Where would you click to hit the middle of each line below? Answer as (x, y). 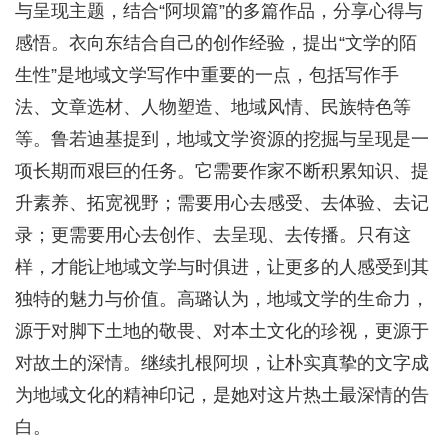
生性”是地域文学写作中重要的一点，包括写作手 (207, 74)
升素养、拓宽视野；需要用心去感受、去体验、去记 (222, 202)
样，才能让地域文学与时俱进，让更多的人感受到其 (222, 266)
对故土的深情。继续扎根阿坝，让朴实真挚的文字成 (222, 362)
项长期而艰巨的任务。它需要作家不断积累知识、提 (222, 170)
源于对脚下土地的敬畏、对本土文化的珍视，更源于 (222, 330)
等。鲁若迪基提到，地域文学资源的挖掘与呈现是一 (222, 138)
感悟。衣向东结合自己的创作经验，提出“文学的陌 (216, 42)
